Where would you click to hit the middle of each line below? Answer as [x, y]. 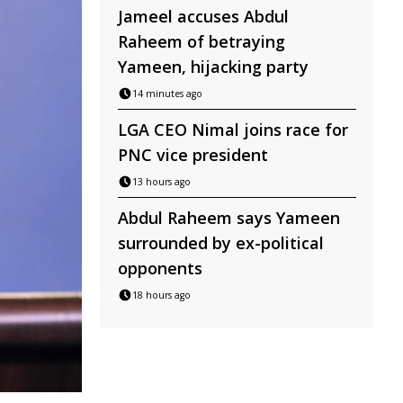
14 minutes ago [167, 94]
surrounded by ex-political [221, 243]
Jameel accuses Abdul [203, 16]
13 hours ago [161, 182]
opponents [160, 268]
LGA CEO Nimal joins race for [233, 130]
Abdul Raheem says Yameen [229, 218]
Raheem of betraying [201, 41]
